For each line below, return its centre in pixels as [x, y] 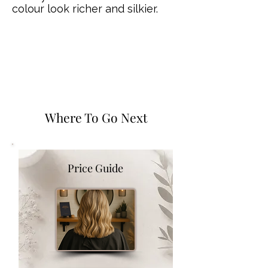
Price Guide [95, 168]
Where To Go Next [96, 117]
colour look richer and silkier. [85, 9]
